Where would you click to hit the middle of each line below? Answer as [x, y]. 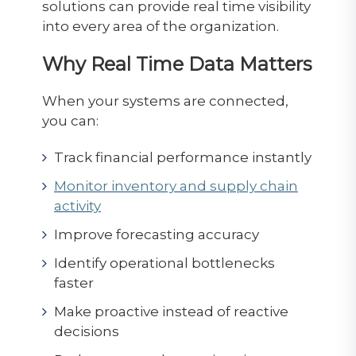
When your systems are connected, [165, 101]
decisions [86, 331]
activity [77, 205]
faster [74, 282]
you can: [70, 120]
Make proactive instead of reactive [171, 311]
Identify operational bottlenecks [164, 263]
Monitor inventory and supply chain [176, 186]
